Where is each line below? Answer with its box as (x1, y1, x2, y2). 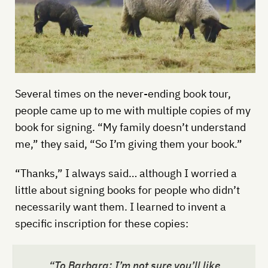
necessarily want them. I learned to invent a (14, 199, 226, 214)
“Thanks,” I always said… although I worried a (14, 166, 237, 180)
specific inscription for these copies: (14, 216, 188, 230)
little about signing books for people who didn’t (14, 182, 240, 197)
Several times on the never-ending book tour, (14, 86, 231, 100)
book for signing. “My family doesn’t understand (14, 120, 246, 134)
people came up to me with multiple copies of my (14, 103, 251, 117)
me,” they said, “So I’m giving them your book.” (14, 136, 242, 151)
